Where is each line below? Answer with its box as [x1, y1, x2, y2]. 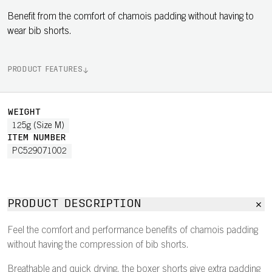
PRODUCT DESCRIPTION [7, 199, 141, 210]
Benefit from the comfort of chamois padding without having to [7, 12, 254, 22]
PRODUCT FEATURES [7, 66, 83, 73]
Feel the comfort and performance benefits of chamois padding [7, 226, 258, 236]
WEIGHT [7, 108, 40, 117]
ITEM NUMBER [7, 134, 66, 143]
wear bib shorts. [7, 27, 72, 36]
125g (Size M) [12, 122, 64, 131]
